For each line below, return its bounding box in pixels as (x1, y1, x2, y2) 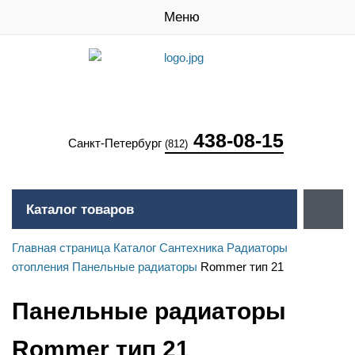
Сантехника (159, 241, 223, 254)
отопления (12, 260, 69, 273)
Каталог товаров (26, 202, 134, 217)
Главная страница (12, 241, 110, 254)
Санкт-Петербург (68, 136, 165, 150)
